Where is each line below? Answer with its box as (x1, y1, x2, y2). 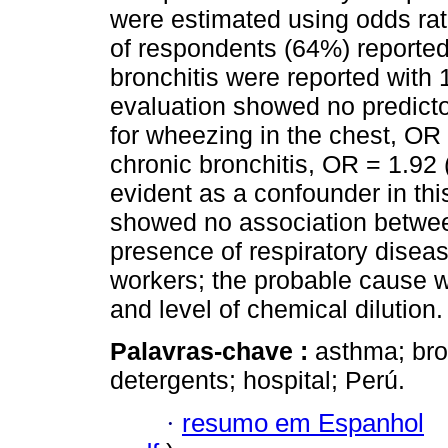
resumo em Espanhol (182, 408, 424, 437)
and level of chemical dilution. (110, 295, 443, 324)
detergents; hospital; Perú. (110, 366, 405, 395)
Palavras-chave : (110, 337, 315, 366)
